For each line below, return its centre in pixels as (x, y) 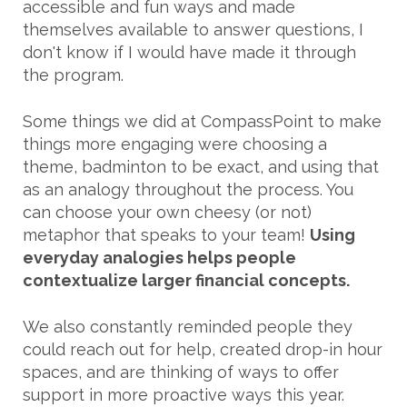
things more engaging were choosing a (175, 144)
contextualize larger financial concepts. (186, 280)
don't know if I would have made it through (189, 52)
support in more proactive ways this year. (184, 394)
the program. (73, 74)
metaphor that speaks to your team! (166, 234)
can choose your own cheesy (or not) (167, 212)
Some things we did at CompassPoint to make (202, 121)
